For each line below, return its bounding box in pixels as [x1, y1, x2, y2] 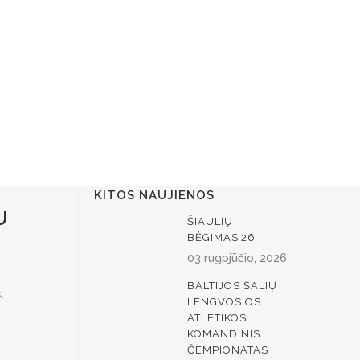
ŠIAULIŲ [187, 215, 233, 227]
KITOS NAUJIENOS [94, 188, 215, 202]
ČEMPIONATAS [187, 344, 268, 356]
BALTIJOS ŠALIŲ [187, 280, 277, 292]
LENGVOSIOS [187, 296, 261, 308]
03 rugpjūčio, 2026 [187, 252, 287, 264]
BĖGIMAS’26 [187, 231, 256, 243]
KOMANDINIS [187, 328, 260, 340]
